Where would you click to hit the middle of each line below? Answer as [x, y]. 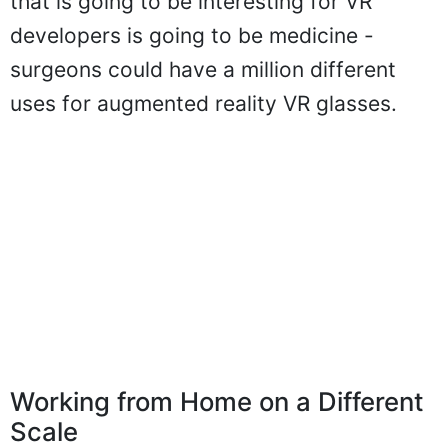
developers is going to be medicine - [192, 35]
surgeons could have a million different [203, 69]
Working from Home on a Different [217, 401]
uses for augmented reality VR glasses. [203, 103]
